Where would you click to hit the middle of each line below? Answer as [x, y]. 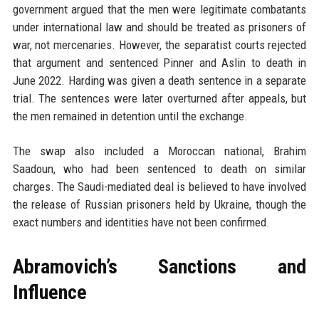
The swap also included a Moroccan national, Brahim [159, 151]
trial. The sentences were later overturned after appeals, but [159, 98]
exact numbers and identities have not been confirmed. [141, 222]
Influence [49, 292]
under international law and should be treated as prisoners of [159, 27]
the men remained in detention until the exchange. [130, 116]
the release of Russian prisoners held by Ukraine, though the [159, 204]
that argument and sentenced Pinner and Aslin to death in [159, 63]
